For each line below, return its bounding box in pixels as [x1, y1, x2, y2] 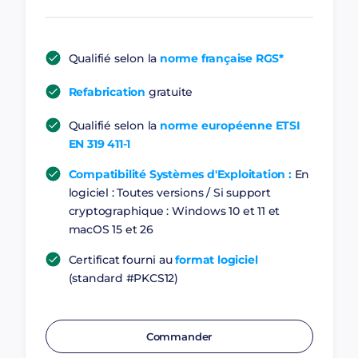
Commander [145, 330, 213, 343]
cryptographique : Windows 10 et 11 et [68, 204, 280, 218]
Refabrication [68, 85, 145, 99]
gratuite [145, 85, 193, 99]
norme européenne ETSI [159, 118, 300, 133]
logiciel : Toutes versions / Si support [68, 185, 271, 200]
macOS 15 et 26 [68, 222, 153, 237]
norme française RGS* [159, 51, 284, 66]
